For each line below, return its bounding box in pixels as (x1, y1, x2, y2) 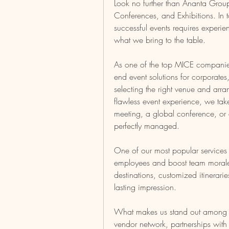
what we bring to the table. (114, 34, 205, 45)
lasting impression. (114, 181, 176, 193)
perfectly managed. (114, 120, 179, 131)
